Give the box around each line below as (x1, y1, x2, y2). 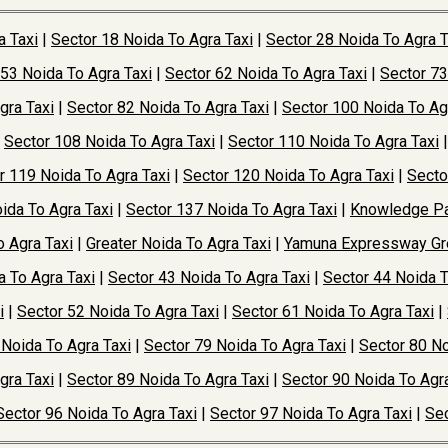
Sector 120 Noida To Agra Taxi (183, 166, 394, 185)
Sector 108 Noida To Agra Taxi (4, 132, 215, 151)
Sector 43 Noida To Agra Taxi (108, 268, 310, 287)
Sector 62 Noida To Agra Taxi (165, 64, 367, 83)
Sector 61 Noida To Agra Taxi (232, 302, 434, 321)
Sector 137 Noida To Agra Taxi (126, 200, 337, 219)
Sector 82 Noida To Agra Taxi (67, 98, 269, 117)
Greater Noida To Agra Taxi (86, 234, 271, 253)
